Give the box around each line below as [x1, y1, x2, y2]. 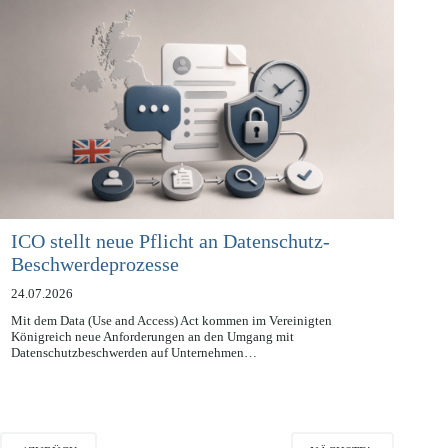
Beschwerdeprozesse [10, 275, 179, 298]
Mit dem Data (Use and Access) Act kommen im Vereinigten [10, 335, 332, 351]
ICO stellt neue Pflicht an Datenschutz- [10, 252, 330, 275]
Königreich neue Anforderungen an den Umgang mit [10, 351, 294, 367]
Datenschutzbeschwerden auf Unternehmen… [10, 367, 257, 383]
